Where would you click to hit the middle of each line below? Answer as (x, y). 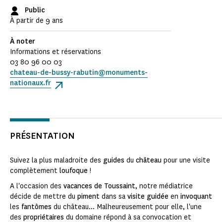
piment (88, 197)
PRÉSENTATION (42, 136)
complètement (35, 171)
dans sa (113, 197)
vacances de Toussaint (99, 186)
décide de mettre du (44, 197)
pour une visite (186, 161)
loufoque (74, 171)
